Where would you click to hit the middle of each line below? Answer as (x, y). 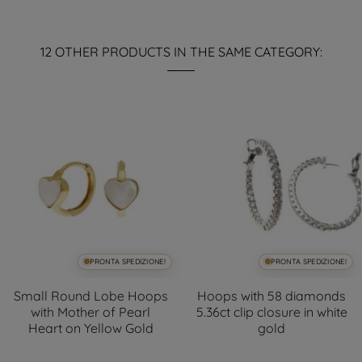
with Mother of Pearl (90, 311)
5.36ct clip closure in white (271, 311)
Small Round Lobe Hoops (90, 295)
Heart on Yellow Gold (90, 328)
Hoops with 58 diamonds (271, 295)
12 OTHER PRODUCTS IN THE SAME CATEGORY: (181, 51)
